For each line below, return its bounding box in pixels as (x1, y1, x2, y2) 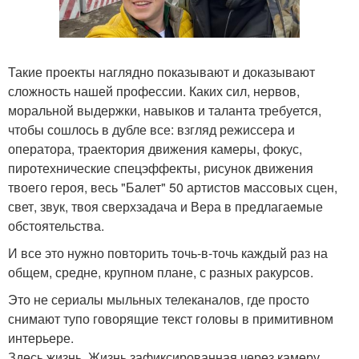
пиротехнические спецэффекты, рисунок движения (8, 158, 313, 177)
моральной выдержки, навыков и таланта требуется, (8, 100, 321, 119)
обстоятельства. (8, 216, 104, 235)
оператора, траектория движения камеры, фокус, (8, 139, 302, 158)
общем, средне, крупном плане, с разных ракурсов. (8, 262, 313, 281)
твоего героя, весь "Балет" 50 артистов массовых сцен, (8, 177, 337, 196)
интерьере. (8, 328, 74, 347)
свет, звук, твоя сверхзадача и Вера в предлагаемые (8, 196, 323, 216)
